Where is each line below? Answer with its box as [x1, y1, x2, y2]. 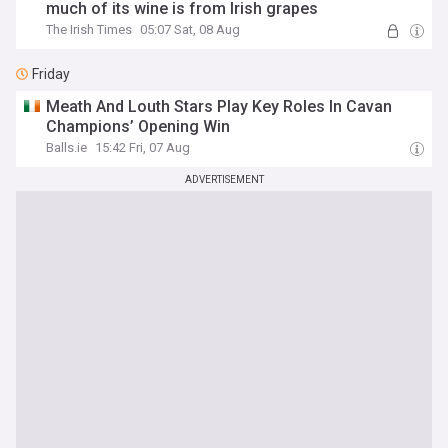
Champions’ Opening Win [46, 117, 231, 136]
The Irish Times [46, 22, 133, 37]
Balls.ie [46, 140, 88, 155]
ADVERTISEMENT [184, 174, 264, 185]
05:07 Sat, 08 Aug [140, 22, 241, 37]
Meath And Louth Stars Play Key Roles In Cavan [46, 97, 393, 116]
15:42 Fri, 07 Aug [95, 140, 191, 155]
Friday [32, 66, 70, 82]
